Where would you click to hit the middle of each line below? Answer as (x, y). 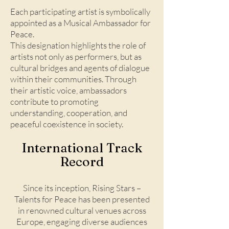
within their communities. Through (73, 79)
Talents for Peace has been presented (82, 199)
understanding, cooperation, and (69, 113)
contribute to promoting (54, 101)
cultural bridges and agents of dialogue (80, 68)
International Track (82, 148)
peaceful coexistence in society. (67, 124)
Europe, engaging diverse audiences (82, 222)
